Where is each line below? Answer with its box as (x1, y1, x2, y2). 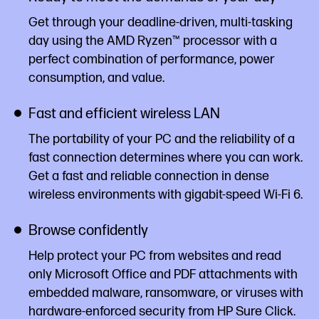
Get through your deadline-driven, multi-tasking (28, 15, 293, 30)
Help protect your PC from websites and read (28, 249, 281, 263)
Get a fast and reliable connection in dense (28, 169, 269, 184)
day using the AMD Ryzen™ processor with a (28, 33, 277, 48)
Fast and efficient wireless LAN (28, 105, 220, 122)
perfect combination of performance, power (28, 52, 275, 67)
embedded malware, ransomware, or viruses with (28, 286, 303, 300)
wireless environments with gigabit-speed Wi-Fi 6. (28, 187, 303, 202)
